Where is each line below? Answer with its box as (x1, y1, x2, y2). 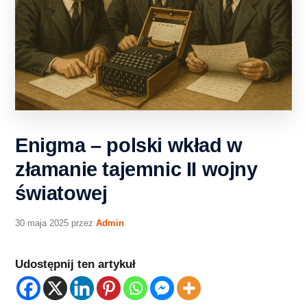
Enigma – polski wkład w (15, 134, 243, 156)
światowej (15, 182, 108, 204)
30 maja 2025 (15, 217, 69, 228)
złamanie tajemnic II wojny (15, 158, 258, 180)
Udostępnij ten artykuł (15, 257, 136, 271)
